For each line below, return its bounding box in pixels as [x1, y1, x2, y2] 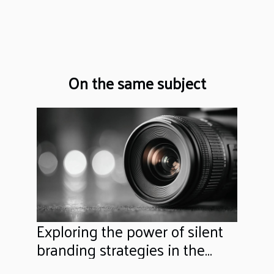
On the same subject [68, 68, 206, 97]
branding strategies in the [37, 235, 205, 264]
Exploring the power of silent [37, 217, 223, 245]
